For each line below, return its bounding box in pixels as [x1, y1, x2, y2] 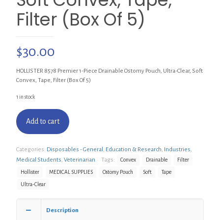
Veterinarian [64, 156, 95, 163]
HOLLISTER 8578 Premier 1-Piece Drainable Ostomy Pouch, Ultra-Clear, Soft [16, 67, 203, 74]
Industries [164, 146, 191, 153]
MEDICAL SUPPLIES [49, 169, 93, 175]
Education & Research [106, 146, 162, 153]
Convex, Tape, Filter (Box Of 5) [16, 77, 91, 83]
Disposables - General [47, 146, 103, 153]
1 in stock [16, 93, 35, 100]
